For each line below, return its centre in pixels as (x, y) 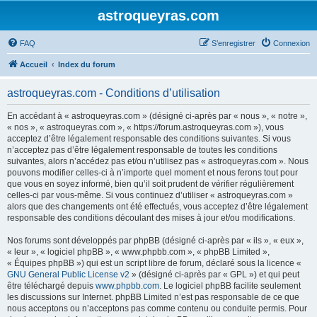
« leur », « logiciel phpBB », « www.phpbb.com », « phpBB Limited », (138, 252)
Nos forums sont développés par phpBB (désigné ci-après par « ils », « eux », (155, 241)
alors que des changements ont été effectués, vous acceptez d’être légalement (157, 207)
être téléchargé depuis (51, 286)
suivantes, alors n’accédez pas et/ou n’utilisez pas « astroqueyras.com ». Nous (158, 161)
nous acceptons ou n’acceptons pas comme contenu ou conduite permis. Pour (157, 309)
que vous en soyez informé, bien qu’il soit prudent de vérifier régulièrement (150, 184)
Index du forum (87, 64)
